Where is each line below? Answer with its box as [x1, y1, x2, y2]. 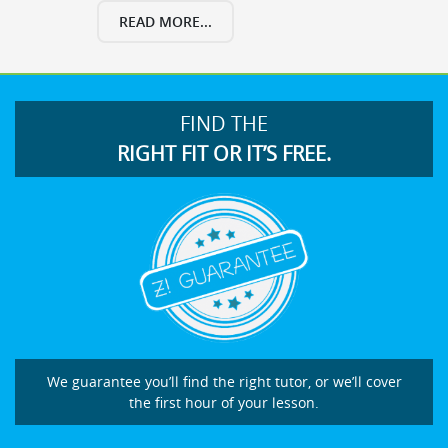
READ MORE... [119, 11, 212, 31]
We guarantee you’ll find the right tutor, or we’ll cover [46, 372, 402, 392]
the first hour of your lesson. [129, 393, 319, 413]
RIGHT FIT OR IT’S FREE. [117, 139, 331, 167]
